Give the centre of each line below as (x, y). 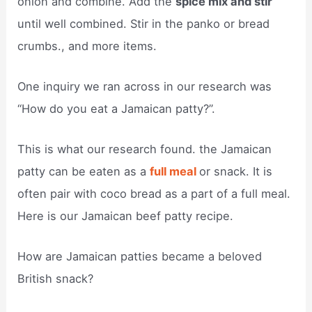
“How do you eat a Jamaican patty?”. (117, 108)
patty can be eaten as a (84, 172)
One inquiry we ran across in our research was (145, 86)
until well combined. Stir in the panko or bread (144, 23)
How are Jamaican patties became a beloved (140, 257)
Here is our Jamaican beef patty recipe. (126, 216)
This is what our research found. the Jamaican (145, 149)
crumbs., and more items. (87, 46)
